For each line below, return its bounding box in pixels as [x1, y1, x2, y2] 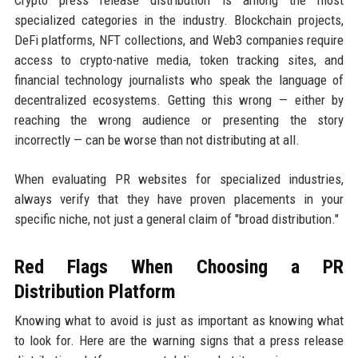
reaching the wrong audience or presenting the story [14, 111, 344, 128]
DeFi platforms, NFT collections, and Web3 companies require [14, 31, 344, 48]
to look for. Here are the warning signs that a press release [14, 332, 344, 348]
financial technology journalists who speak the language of [14, 71, 344, 88]
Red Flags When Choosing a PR [14, 255, 344, 278]
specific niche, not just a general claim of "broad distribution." [14, 210, 339, 227]
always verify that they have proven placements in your [14, 190, 344, 207]
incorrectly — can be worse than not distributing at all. [14, 131, 300, 148]
